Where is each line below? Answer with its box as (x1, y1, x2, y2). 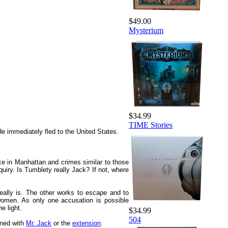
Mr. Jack (26, 219, 51, 227)
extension (72, 219, 101, 227)
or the (51, 219, 72, 227)
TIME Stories (129, 121, 173, 129)
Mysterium (129, 26, 163, 35)
